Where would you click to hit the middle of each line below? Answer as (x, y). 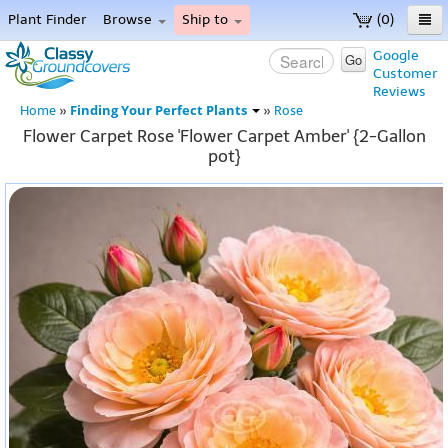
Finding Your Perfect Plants (160, 110)
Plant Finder (47, 19)
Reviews (399, 91)
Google (396, 55)
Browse (129, 19)
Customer (405, 73)
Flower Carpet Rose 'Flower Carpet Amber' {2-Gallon (224, 136)
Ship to (207, 19)
